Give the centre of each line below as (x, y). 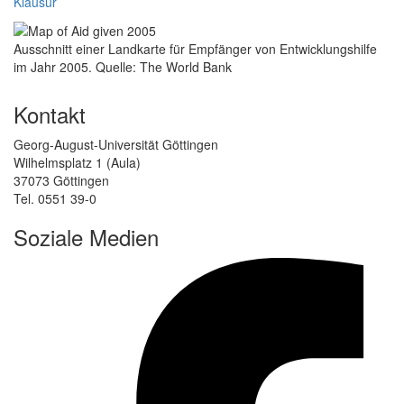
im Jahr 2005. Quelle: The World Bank (123, 66)
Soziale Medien (86, 236)
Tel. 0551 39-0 (55, 198)
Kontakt (50, 114)
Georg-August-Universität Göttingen (116, 144)
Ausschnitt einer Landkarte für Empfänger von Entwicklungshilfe (195, 48)
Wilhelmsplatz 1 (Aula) (77, 162)
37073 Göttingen (61, 180)
